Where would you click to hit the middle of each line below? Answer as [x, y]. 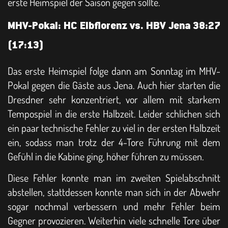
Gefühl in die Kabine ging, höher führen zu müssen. [106, 156]
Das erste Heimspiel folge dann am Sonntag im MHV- [114, 70]
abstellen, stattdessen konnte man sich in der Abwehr [114, 192]
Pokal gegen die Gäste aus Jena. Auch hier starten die [114, 85]
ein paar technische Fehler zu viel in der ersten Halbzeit [114, 127]
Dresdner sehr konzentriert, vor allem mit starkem [114, 99]
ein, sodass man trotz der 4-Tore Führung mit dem [114, 142]
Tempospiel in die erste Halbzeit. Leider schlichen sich [114, 113]
